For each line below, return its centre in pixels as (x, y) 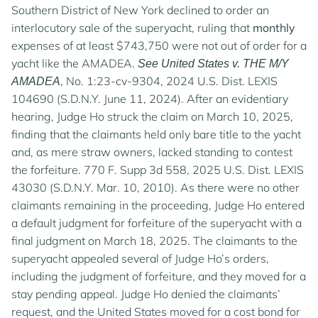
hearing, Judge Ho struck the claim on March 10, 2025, (152, 116)
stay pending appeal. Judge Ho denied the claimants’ (146, 294)
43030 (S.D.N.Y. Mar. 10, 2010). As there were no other (155, 187)
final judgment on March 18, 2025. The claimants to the (154, 241)
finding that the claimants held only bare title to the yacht (156, 134)
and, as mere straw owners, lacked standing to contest (152, 152)
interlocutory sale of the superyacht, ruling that (132, 28)
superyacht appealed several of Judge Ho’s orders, (140, 258)
